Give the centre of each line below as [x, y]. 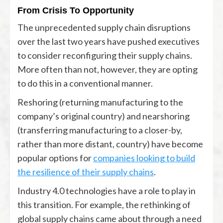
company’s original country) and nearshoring [104, 116]
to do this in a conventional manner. [85, 83]
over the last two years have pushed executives [109, 41]
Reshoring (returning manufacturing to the [100, 102]
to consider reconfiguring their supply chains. [105, 55]
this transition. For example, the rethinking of [104, 204]
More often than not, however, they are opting [108, 69]
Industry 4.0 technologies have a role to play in [107, 190]
